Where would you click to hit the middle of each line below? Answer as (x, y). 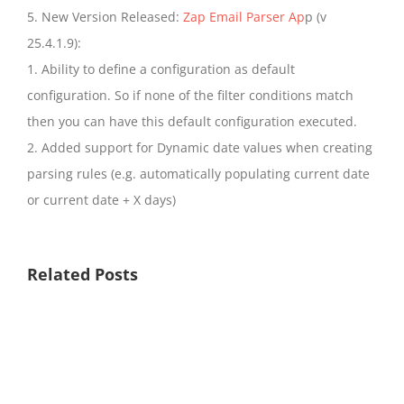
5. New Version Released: (105, 17)
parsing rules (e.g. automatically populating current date (198, 174)
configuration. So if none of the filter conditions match (190, 96)
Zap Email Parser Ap (244, 17)
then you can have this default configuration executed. (192, 122)
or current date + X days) (101, 200)
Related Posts (83, 275)
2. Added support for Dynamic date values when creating (200, 148)
